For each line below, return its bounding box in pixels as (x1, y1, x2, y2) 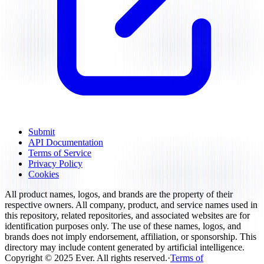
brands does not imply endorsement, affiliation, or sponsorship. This (5, 231, 256, 242)
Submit (28, 126, 55, 137)
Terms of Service (28, 147, 91, 158)
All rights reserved (97, 252, 165, 263)
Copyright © (5, 252, 54, 263)
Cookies (28, 169, 59, 179)
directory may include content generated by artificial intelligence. (5, 242, 245, 252)
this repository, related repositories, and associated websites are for (5, 210, 250, 220)
